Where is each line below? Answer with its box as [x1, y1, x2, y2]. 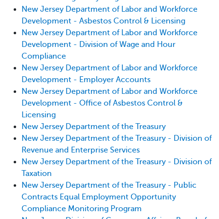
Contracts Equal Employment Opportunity [22, 192, 176, 201]
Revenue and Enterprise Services [22, 145, 140, 154]
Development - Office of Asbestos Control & [22, 98, 183, 108]
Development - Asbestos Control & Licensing [22, 16, 185, 25]
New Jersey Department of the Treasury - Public [22, 180, 197, 190]
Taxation [22, 169, 52, 178]
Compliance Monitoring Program [22, 204, 142, 213]
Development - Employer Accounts [22, 75, 151, 84]
